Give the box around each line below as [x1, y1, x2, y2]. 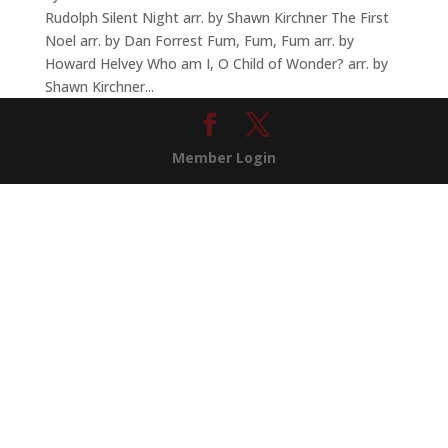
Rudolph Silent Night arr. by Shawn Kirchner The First [44, 7, 389, 27]
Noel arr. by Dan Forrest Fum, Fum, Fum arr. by [44, 30, 354, 50]
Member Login [171, 147, 276, 167]
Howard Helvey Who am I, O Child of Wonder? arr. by [44, 53, 388, 73]
